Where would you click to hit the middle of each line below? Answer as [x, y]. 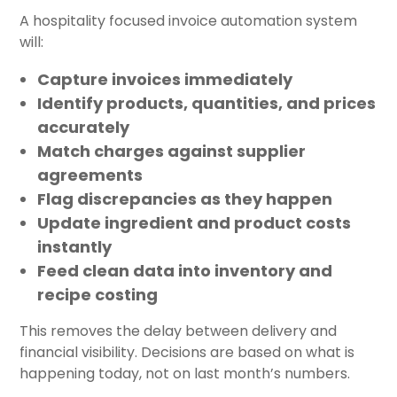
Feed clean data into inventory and [185, 270]
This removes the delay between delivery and [178, 331]
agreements [90, 175]
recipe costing [97, 294]
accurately [83, 127]
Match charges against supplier [171, 151]
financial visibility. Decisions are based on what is [187, 352]
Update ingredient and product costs [194, 222]
